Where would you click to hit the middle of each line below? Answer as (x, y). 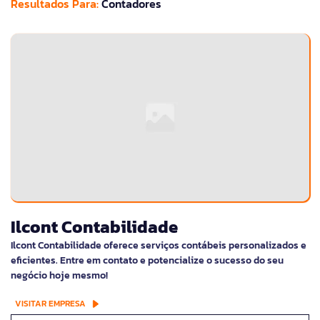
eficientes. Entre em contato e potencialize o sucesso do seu (147, 261)
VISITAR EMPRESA (50, 304)
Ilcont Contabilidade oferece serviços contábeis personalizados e (159, 246)
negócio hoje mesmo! (59, 276)
